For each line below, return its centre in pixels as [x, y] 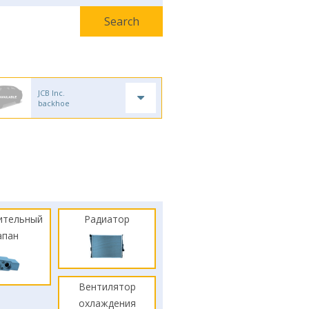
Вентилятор [107, 287]
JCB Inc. [52, 93]
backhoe [54, 103]
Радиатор [107, 219]
